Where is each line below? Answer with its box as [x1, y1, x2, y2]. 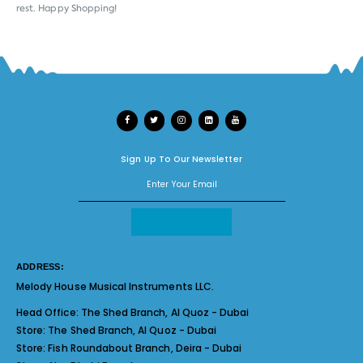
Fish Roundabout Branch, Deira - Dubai [48, 340, 242, 355]
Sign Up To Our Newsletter [121, 152, 242, 165]
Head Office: [16, 305, 81, 319]
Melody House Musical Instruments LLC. [16, 279, 214, 293]
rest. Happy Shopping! [16, 2, 117, 15]
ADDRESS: [16, 261, 64, 271]
